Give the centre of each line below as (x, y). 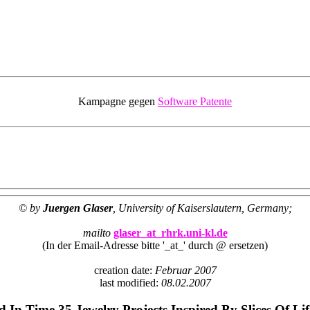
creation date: (124, 270)
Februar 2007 (185, 270)
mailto (97, 232)
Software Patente (195, 101)
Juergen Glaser (77, 208)
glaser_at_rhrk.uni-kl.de (170, 232)
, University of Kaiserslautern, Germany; (202, 208)
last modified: (130, 282)
